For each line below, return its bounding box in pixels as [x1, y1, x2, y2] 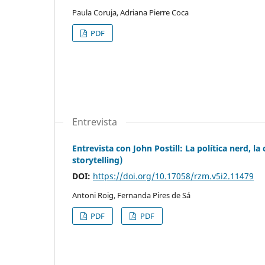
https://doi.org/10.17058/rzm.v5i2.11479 [93, 170, 254, 182]
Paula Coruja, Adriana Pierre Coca [72, 7, 189, 18]
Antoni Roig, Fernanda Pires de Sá [72, 190, 190, 201]
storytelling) [72, 154, 122, 166]
